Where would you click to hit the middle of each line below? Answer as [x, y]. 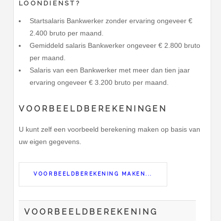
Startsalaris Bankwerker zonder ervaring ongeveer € [111, 20]
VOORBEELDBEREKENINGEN [93, 109]
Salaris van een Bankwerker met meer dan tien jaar [110, 70]
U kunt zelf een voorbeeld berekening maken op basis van [110, 129]
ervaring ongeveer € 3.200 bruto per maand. [99, 82]
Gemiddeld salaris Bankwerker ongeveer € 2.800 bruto [115, 45]
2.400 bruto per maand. [66, 33]
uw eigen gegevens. [50, 142]
